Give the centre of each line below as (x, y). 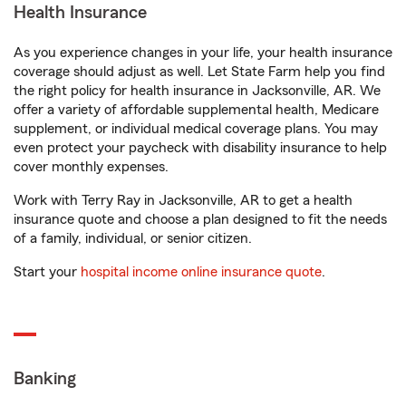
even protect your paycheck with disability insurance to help (200, 148)
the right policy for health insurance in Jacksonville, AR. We (197, 91)
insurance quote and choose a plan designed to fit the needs (200, 219)
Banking (45, 379)
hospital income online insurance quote (201, 272)
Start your (47, 272)
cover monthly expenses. (91, 167)
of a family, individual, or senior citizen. (133, 238)
